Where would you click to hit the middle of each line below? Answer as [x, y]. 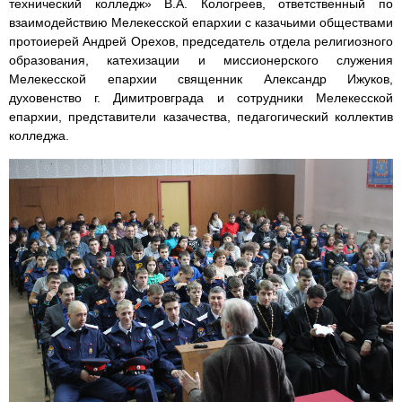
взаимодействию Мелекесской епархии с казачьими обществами [201, 23]
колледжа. [39, 136]
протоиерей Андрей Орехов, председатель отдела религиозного [201, 42]
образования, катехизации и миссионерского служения [201, 61]
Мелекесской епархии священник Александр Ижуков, [201, 79]
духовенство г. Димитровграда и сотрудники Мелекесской [201, 98]
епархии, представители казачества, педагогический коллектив [201, 117]
